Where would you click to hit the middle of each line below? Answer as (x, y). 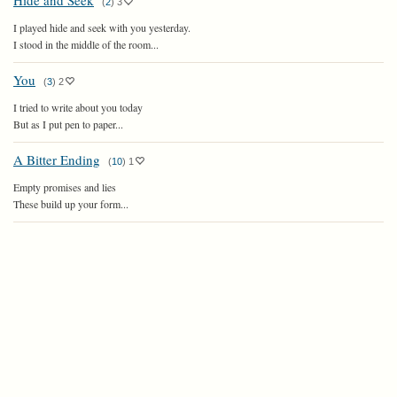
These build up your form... (71, 204)
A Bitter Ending (57, 160)
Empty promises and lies (65, 187)
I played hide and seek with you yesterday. (102, 27)
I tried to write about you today (78, 107)
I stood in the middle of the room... (86, 44)
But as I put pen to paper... (68, 124)
